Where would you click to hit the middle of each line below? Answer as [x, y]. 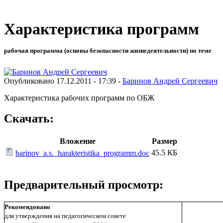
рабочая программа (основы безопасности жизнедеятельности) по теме [108, 51]
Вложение [77, 141]
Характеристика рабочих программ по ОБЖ [79, 98]
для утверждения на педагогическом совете [65, 216]
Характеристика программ [102, 29]
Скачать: [29, 119]
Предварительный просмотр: [84, 185]
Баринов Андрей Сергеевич [170, 81]
